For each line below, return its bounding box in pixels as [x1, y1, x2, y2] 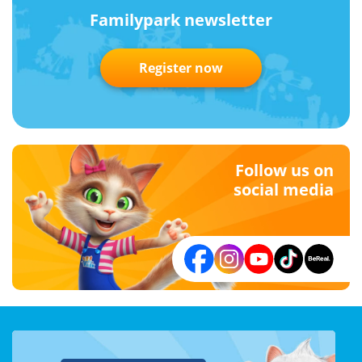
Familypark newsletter [90, 9, 272, 31]
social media [234, 179, 334, 200]
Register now [139, 59, 223, 77]
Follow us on [235, 159, 334, 181]
